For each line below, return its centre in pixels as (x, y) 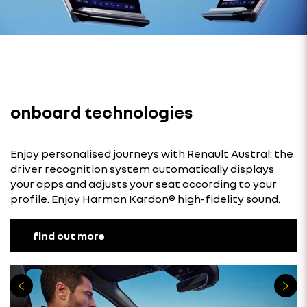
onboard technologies (101, 112)
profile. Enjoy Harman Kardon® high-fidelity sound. (145, 198)
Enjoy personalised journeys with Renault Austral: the (152, 153)
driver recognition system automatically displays (142, 168)
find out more (69, 235)
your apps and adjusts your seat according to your (144, 183)
